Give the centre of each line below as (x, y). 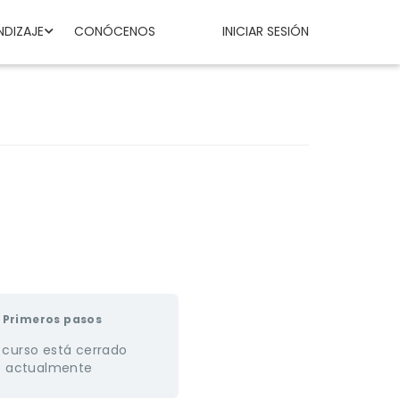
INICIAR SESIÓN (266, 31)
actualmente (49, 368)
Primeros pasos (52, 319)
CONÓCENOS (115, 31)
